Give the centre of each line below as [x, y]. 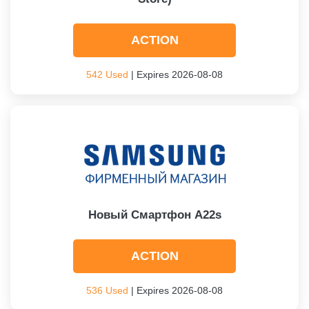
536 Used [107, 290]
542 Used [107, 74]
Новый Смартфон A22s [154, 215]
